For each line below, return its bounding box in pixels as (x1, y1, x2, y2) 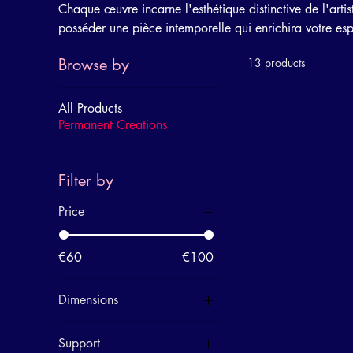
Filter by (58, 170, 113, 191)
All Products (58, 100, 122, 117)
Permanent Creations (58, 117, 167, 133)
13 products (247, 55, 306, 70)
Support (58, 335, 100, 351)
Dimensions (58, 292, 118, 308)
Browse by (58, 54, 129, 75)
